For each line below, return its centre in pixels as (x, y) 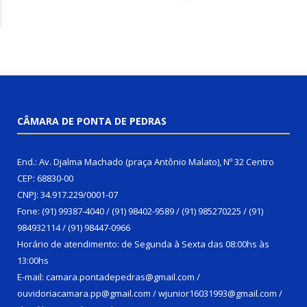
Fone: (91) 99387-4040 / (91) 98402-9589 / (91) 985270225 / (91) (140, 211)
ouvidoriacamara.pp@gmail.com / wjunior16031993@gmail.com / (150, 293)
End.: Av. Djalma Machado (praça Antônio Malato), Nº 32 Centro (146, 161)
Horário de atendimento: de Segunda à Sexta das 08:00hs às (143, 244)
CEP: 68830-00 (45, 178)
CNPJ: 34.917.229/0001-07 (67, 194)
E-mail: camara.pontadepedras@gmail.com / (109, 277)
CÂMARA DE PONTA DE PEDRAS (92, 121)
